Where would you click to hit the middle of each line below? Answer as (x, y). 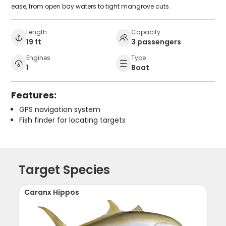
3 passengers (156, 42)
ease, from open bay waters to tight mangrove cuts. (91, 6)
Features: (34, 95)
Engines (39, 58)
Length (37, 32)
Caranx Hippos (52, 192)
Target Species (65, 169)
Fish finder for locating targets (73, 120)
